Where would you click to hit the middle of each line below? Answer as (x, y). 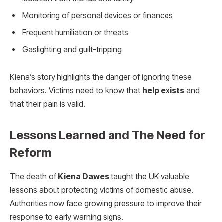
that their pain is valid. (48, 104)
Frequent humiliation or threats (75, 33)
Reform (30, 153)
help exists (163, 90)
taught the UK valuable (149, 177)
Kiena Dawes (83, 177)
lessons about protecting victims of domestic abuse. (102, 190)
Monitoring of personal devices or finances (98, 16)
